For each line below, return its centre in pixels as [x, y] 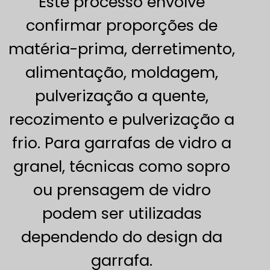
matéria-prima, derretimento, [122, 49]
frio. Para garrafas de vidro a [122, 143]
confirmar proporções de [122, 26]
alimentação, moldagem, [122, 73]
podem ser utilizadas [122, 214]
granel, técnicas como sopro [122, 167]
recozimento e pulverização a [122, 120]
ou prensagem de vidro [122, 190]
